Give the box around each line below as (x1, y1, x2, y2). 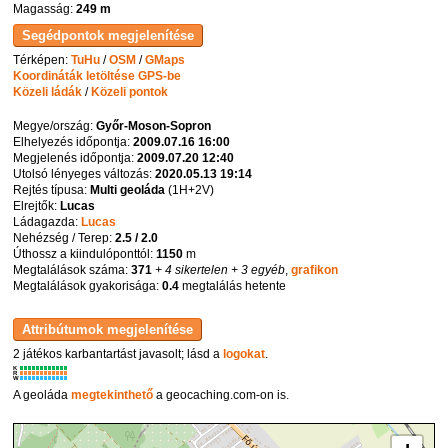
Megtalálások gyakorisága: (13, 279, 163, 294)
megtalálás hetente (179, 279, 287, 294)
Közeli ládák (13, 85, 83, 100)
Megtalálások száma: (13, 263, 132, 278)
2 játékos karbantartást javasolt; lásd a (13, 347, 224, 362)
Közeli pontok (91, 85, 169, 100)
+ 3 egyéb (228, 263, 286, 278)
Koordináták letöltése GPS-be (13, 69, 182, 84)
